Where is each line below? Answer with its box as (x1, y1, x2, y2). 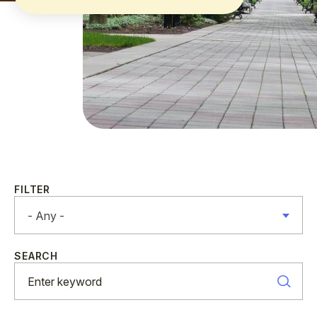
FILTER (14, 183, 51, 195)
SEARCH (14, 250, 59, 262)
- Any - (28, 209, 64, 223)
